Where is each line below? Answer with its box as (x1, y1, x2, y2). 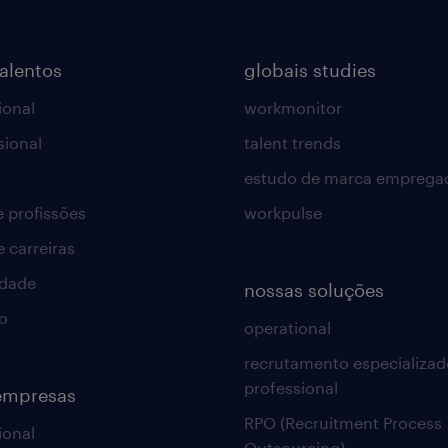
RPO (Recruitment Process (243, 413, 442, 432)
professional (243, 378, 338, 397)
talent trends (243, 133, 341, 152)
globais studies (243, 59, 376, 81)
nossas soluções (243, 279, 384, 301)
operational (243, 318, 331, 337)
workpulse (243, 203, 322, 222)
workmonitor (243, 98, 342, 117)
